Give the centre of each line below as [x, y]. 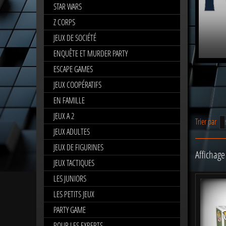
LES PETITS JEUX [74, 194]
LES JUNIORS [70, 178]
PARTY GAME [70, 210]
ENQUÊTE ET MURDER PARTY [91, 53]
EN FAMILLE [69, 100]
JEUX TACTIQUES [74, 163]
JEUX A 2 [64, 116]
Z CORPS [64, 22]
